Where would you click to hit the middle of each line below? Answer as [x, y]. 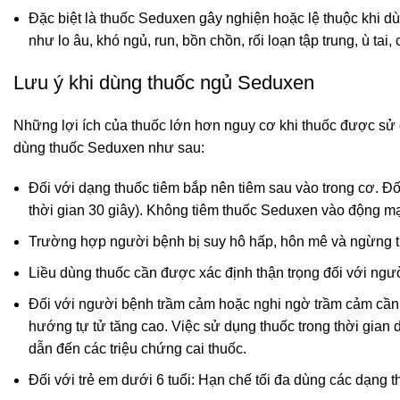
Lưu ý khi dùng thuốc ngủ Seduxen [164, 83]
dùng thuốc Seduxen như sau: [109, 148]
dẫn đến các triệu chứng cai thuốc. [137, 349]
